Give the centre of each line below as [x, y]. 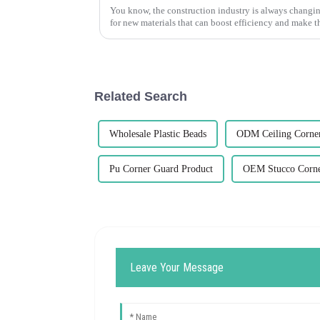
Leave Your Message [177, 267]
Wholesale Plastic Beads [158, 134]
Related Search [141, 96]
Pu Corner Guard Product [161, 169]
